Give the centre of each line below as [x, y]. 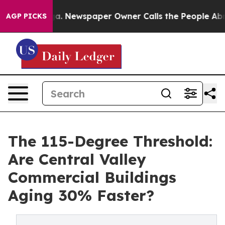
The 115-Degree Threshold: [110, 141]
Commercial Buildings [92, 177]
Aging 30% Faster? [81, 195]
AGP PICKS [26, 16]
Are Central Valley [77, 159]
